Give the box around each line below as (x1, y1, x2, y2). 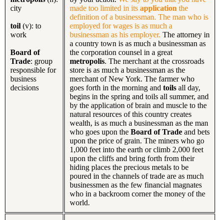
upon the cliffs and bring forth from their (70, 154, 194, 163)
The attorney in (161, 30, 210, 39)
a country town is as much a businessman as (70, 39, 206, 48)
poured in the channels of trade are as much (70, 171, 204, 180)
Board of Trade (131, 127, 184, 136)
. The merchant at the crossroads (105, 56, 204, 65)
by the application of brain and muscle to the (70, 101, 207, 110)
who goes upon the (70, 127, 131, 136)
